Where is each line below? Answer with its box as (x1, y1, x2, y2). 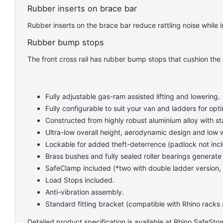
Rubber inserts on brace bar (27, 3, 137, 13)
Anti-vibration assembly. (45, 187, 124, 196)
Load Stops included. (45, 175, 114, 184)
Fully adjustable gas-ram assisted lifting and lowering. (45, 92, 220, 101)
